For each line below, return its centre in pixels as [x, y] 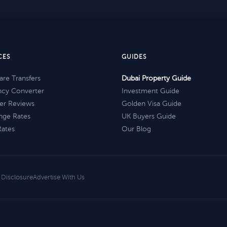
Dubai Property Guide [156, 78]
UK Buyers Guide [149, 116]
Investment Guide [150, 91]
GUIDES [134, 57]
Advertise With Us [59, 177]
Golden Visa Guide [152, 104]
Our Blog [136, 129]
